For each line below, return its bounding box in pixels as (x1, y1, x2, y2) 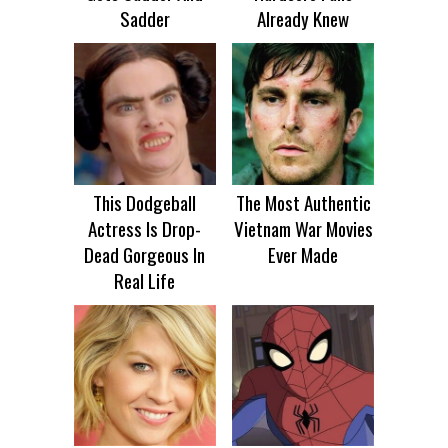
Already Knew (257, 4, 350, 33)
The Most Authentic (235, 187, 371, 216)
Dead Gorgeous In (84, 239, 206, 268)
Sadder (119, 4, 170, 33)
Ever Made (268, 239, 339, 268)
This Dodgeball (93, 187, 197, 216)
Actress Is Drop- (88, 213, 202, 242)
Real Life (114, 265, 176, 294)
